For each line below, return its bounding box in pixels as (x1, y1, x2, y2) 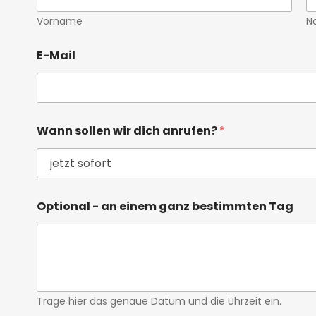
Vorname (36, 14, 83, 29)
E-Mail (36, 47, 75, 64)
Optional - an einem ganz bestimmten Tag (36, 198, 293, 215)
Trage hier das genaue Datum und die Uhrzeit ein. (36, 294, 281, 309)
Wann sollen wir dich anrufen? (36, 123, 219, 140)
